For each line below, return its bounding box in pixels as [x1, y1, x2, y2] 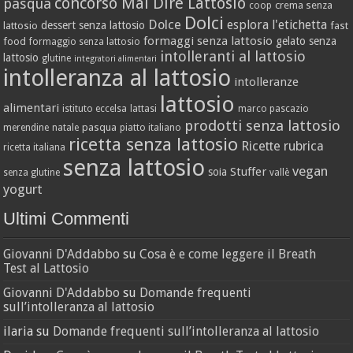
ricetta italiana [3, 142, 66, 154]
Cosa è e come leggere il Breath [139, 247, 317, 262]
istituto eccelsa [62, 103, 128, 115]
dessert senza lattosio [41, 19, 146, 32]
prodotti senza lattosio [184, 117, 341, 135]
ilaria [3, 324, 34, 340]
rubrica [284, 139, 325, 154]
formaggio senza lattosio [29, 36, 141, 48]
